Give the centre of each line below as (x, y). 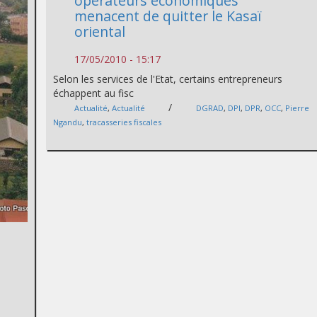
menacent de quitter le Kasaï (168, 16)
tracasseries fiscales (124, 122)
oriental (100, 31)
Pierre (298, 108)
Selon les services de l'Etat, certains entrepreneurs (168, 79)
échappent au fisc (94, 93)
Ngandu (68, 122)
